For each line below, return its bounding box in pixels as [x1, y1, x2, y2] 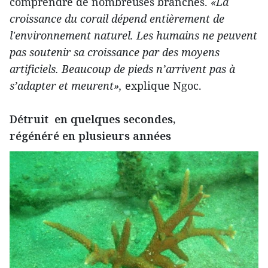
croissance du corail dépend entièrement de [10, 11, 224, 26]
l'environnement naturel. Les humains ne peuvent [10, 28, 257, 42]
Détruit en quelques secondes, [10, 111, 176, 126]
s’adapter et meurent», [10, 78, 122, 93]
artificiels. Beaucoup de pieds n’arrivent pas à [10, 61, 235, 76]
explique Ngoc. [122, 78, 202, 93]
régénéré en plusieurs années [10, 128, 171, 143]
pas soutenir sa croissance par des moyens [10, 44, 220, 59]
